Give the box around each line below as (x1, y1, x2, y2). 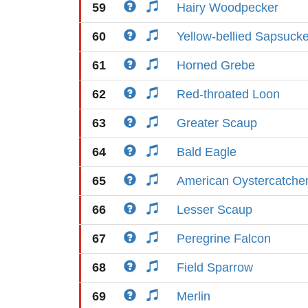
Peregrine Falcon (177, 232, 271, 245)
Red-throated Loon (177, 87, 280, 101)
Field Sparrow (177, 261, 253, 274)
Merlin (177, 289, 210, 303)
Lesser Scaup (177, 203, 252, 217)
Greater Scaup (177, 116, 257, 130)
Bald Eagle (177, 145, 236, 159)
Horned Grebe (177, 58, 255, 72)
